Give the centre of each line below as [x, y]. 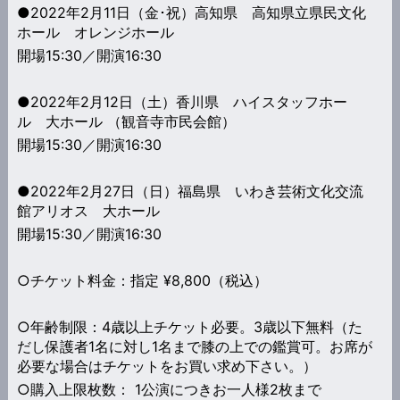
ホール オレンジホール [95, 32]
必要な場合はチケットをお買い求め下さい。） [167, 366]
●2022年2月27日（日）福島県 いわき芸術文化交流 [190, 191]
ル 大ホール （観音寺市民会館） [126, 121]
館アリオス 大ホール [88, 210]
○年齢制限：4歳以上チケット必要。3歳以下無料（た [189, 326]
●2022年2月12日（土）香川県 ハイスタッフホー [182, 101]
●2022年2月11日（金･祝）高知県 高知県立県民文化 [191, 12]
